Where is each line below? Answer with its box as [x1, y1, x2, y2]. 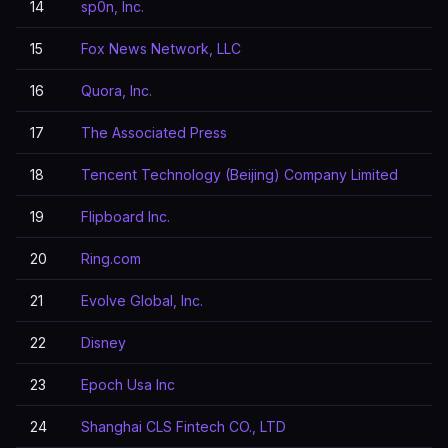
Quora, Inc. [81, 82, 152, 99]
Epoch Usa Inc [81, 376, 175, 393]
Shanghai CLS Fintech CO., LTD [81, 418, 286, 435]
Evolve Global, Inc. [81, 292, 203, 309]
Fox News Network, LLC [81, 40, 241, 57]
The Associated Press [81, 124, 227, 141]
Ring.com [81, 250, 141, 267]
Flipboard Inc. [81, 208, 170, 225]
